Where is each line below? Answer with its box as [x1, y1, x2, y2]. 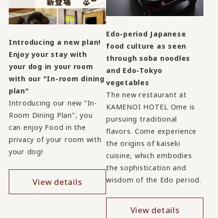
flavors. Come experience [106, 126, 197, 136]
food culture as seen [106, 41, 187, 51]
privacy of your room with [8, 134, 102, 144]
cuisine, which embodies [106, 150, 192, 160]
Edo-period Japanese [106, 29, 186, 38]
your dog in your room [8, 61, 93, 71]
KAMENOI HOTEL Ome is [106, 102, 196, 111]
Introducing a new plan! [8, 37, 101, 47]
